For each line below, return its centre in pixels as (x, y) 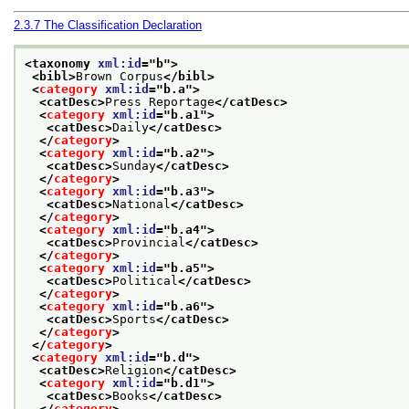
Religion (134, 370)
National (142, 204)
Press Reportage (160, 101)
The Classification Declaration (123, 26)
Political (145, 280)
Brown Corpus (120, 76)
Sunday (134, 165)
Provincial (149, 242)
